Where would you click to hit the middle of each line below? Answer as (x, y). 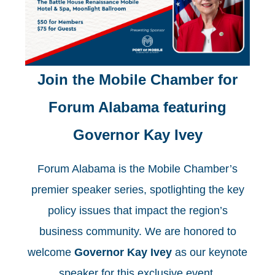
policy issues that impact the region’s (137, 211)
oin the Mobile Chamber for (141, 80)
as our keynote (210, 253)
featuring (195, 107)
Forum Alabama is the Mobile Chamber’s (137, 169)
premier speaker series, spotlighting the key (137, 190)
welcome (51, 253)
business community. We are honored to (137, 232)
